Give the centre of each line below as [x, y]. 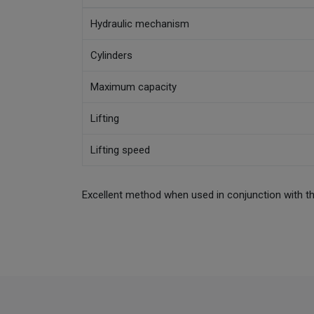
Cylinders [112, 55]
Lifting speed [121, 150]
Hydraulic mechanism [140, 23]
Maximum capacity [134, 87]
